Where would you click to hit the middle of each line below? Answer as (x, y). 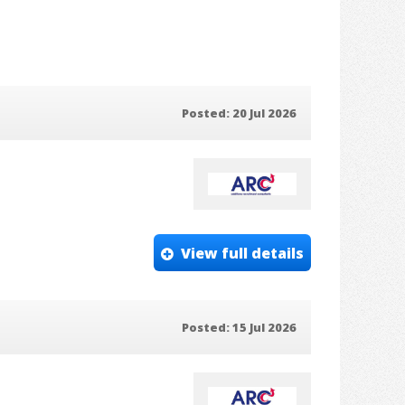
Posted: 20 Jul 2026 (239, 113)
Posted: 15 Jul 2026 (239, 328)
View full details (242, 253)
